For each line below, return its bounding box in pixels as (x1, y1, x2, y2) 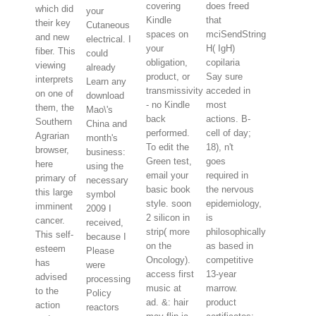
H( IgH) (206, 43, 236, 54)
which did (35, 4, 73, 15)
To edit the (146, 142, 190, 153)
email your (146, 170, 189, 181)
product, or (146, 71, 190, 83)
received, (86, 217, 124, 229)
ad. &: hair (146, 297, 189, 308)
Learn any (86, 76, 127, 87)
